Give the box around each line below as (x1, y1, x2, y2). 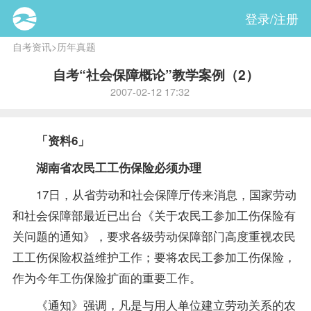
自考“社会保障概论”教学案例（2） (52, 65, 259, 85)
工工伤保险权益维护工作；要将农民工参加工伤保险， (12, 248, 296, 266)
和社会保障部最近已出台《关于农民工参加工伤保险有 (12, 206, 296, 224)
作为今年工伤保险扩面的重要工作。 (12, 269, 201, 287)
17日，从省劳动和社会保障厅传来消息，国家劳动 (12, 185, 296, 203)
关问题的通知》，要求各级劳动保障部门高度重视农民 (12, 227, 296, 245)
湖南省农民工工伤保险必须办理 (12, 159, 201, 176)
